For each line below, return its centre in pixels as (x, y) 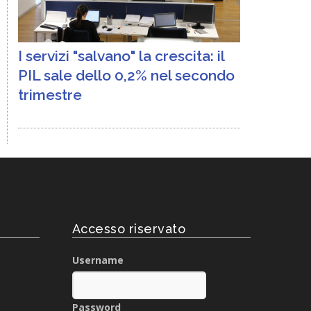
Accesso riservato (129, 229)
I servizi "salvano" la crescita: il (121, 56)
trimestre (50, 95)
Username (98, 260)
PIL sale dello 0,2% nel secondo (126, 75)
